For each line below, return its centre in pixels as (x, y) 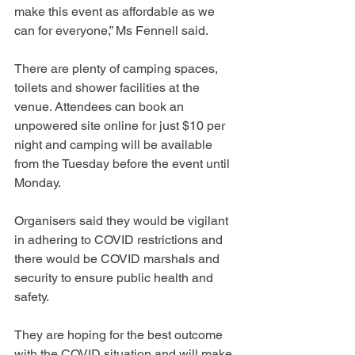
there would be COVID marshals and (118, 258)
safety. (32, 296)
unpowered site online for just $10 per (121, 125)
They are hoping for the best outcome (120, 334)
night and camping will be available (115, 144)
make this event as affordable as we (116, 11)
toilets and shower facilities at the (109, 87)
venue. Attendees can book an (101, 106)
